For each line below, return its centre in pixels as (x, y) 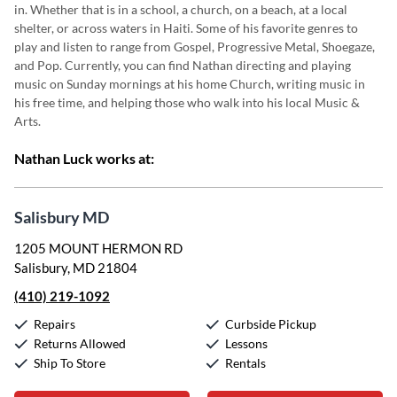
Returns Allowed (80, 343)
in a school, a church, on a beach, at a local (233, 9)
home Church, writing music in (280, 84)
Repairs (54, 324)
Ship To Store (70, 363)
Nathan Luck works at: (84, 158)
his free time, (51, 102)
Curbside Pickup (271, 324)
